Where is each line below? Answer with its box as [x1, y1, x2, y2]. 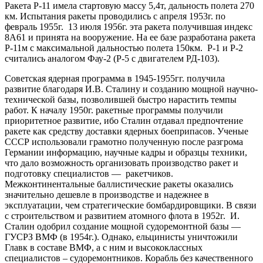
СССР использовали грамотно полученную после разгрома [5, 136, 243, 147]
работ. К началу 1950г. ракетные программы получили [5, 104, 223, 115]
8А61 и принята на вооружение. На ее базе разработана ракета [5, 32, 255, 42]
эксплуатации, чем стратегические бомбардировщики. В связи [5, 200, 257, 210]
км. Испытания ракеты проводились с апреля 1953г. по [5, 11, 225, 21]
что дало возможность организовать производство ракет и [5, 157, 238, 168]
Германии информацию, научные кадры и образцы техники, [5, 147, 247, 157]
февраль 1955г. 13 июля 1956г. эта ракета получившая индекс [5, 21, 252, 32]
